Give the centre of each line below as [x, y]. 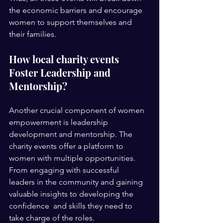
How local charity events [65, 59]
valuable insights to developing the [72, 194]
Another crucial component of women [78, 111]
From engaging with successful [66, 170]
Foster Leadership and [61, 73]
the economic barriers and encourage [77, 10]
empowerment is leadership [59, 122]
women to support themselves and [71, 22]
